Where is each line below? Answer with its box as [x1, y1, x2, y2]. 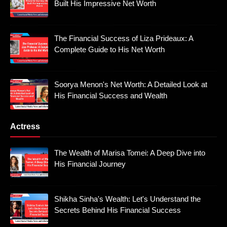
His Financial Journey [54, 160, 126, 169]
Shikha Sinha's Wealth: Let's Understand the [54, 195, 201, 204]
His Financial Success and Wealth [54, 91, 167, 100]
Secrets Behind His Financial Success [54, 206, 181, 215]
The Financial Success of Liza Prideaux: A [54, 34, 193, 43]
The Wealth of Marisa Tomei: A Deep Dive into [54, 148, 205, 158]
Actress [10, 122, 40, 131]
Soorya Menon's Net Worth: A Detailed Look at [54, 80, 207, 89]
